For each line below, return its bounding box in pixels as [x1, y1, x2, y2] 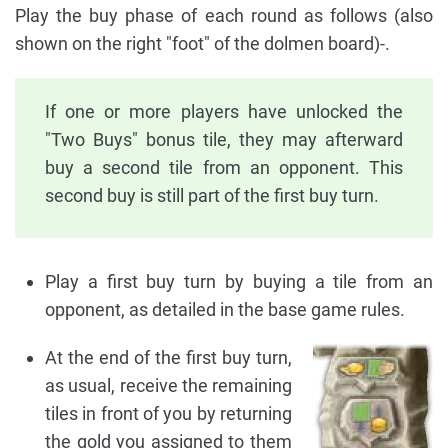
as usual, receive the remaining [45, 375, 292, 397]
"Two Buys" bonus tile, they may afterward [45, 129, 403, 151]
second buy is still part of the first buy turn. [45, 185, 379, 207]
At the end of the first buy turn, [45, 347, 292, 369]
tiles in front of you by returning [45, 403, 292, 425]
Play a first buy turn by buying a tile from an [45, 271, 433, 293]
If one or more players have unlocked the [45, 101, 403, 123]
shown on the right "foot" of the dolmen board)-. [15, 33, 390, 55]
